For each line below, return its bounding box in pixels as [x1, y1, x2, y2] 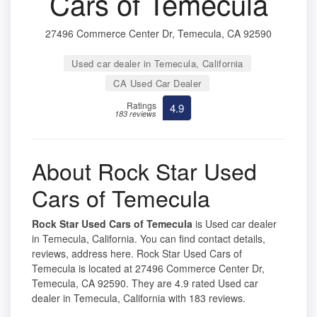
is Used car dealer [192, 217, 277, 231]
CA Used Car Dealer [113, 76, 202, 91]
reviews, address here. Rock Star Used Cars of [32, 246, 242, 261]
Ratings [127, 99, 156, 112]
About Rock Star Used [32, 154, 257, 188]
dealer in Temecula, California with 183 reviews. [32, 291, 246, 306]
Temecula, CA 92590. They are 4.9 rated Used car [32, 276, 258, 291]
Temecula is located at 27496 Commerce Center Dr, [32, 261, 265, 276]
